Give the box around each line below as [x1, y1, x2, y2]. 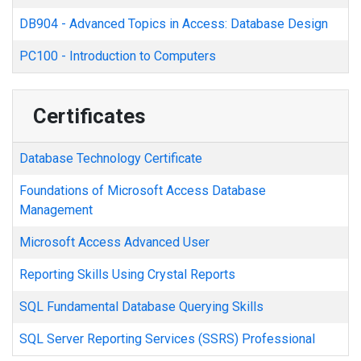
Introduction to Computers [69, 48, 216, 64]
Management [19, 202, 93, 218]
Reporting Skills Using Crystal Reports [19, 267, 235, 282]
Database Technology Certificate [19, 151, 202, 166]
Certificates [33, 104, 146, 128]
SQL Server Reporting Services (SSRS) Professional [19, 331, 315, 346]
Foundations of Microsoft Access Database [19, 183, 266, 198]
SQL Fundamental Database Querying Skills [19, 299, 263, 314]
